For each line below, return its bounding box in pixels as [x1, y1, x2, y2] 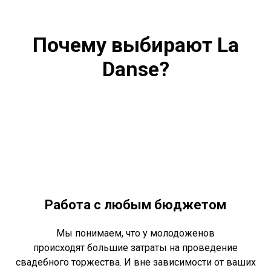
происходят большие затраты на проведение [33, 242, 238, 254]
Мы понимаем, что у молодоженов [56, 227, 215, 240]
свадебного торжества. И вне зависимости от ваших [15, 256, 256, 269]
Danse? [102, 57, 169, 82]
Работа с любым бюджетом [45, 197, 226, 213]
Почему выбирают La [32, 33, 239, 57]
